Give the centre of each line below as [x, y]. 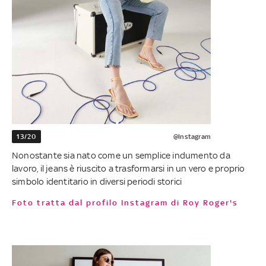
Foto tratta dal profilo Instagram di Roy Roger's [128, 202]
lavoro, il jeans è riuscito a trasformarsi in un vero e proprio [129, 168]
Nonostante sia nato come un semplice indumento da [121, 155]
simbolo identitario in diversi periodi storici [97, 181]
